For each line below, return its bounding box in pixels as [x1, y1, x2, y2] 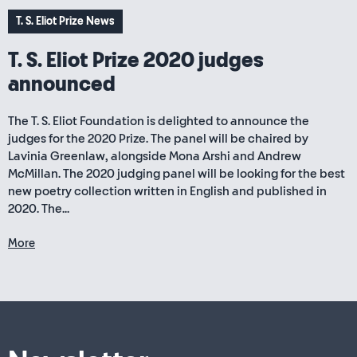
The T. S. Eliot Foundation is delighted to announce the [8, 114, 309, 128]
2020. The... [8, 202, 69, 216]
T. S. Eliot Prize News [16, 15, 115, 27]
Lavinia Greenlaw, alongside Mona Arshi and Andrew [8, 149, 301, 163]
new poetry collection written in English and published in [8, 184, 327, 198]
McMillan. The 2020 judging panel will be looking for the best [8, 167, 345, 181]
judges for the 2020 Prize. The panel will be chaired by [8, 131, 308, 146]
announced [8, 73, 116, 96]
